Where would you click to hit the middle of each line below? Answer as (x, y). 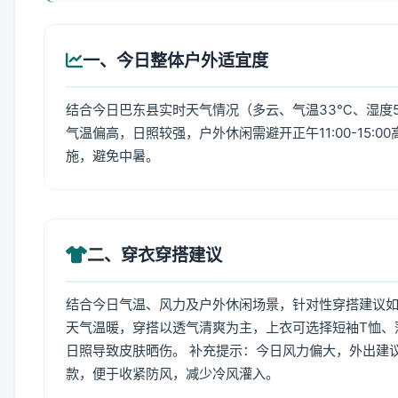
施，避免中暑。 (112, 156)
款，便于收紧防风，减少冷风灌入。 (172, 374)
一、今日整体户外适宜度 (175, 60)
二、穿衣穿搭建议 (155, 255)
